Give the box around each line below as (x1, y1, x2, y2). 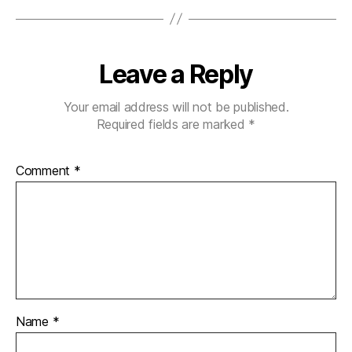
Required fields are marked (96, 115, 249, 132)
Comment (16, 162, 74, 178)
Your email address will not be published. (63, 98, 289, 115)
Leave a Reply (99, 58, 253, 90)
